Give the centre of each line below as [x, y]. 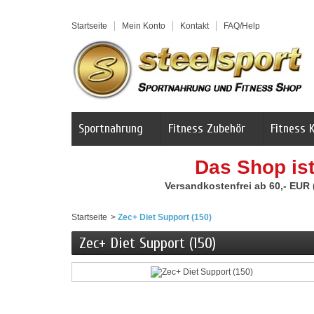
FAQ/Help [242, 26]
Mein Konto [144, 26]
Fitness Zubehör [207, 129]
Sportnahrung [111, 129]
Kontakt [194, 26]
